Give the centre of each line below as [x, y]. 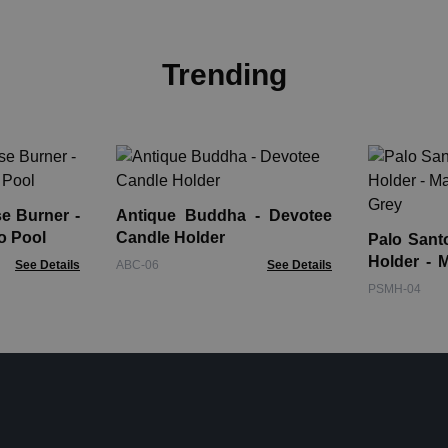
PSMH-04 [394, 289]
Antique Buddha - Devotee [224, 216]
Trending [224, 75]
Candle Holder [170, 238]
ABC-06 [137, 265]
